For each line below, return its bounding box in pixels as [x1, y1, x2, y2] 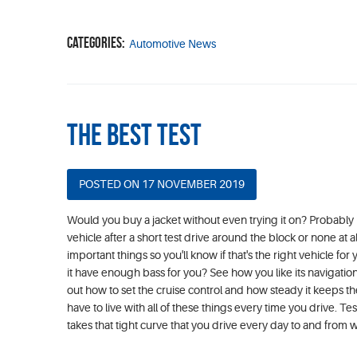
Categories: [67, 33, 125, 51]
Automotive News [129, 37, 216, 50]
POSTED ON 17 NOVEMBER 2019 [79, 177, 245, 190]
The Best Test [67, 117, 202, 151]
